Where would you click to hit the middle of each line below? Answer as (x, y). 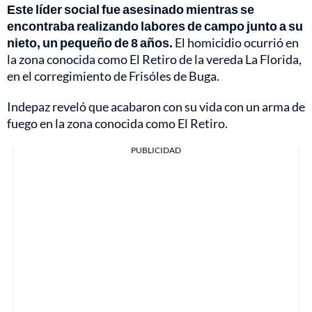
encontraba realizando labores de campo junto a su (155, 25)
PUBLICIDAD (156, 150)
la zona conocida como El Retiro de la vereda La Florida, (154, 59)
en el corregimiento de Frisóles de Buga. (113, 76)
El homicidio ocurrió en (236, 42)
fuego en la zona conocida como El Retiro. (117, 123)
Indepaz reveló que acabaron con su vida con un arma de (156, 106)
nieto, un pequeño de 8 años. (90, 42)
